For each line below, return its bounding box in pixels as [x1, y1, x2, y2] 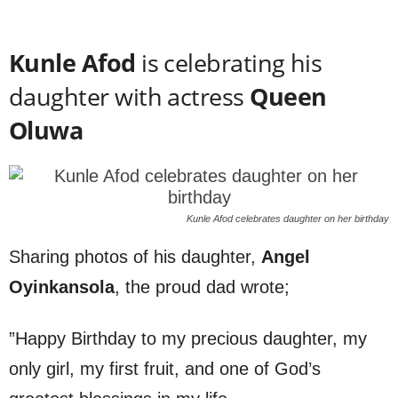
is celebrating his [135, 46, 322, 80]
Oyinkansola [9, 277, 115, 298]
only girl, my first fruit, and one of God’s [9, 359, 321, 379]
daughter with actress [9, 80, 251, 114]
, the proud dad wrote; [115, 277, 290, 298]
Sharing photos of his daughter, [9, 247, 261, 267]
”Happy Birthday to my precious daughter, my [9, 329, 367, 349]
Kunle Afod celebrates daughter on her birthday [187, 213, 389, 225]
